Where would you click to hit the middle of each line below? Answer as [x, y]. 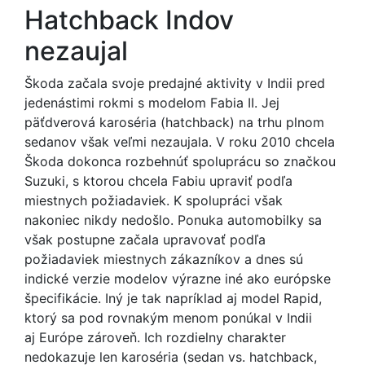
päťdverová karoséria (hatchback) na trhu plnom [174, 122]
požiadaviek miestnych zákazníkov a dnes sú [164, 259]
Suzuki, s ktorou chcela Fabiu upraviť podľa [158, 181]
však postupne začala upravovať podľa [145, 240]
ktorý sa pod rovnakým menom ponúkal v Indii [168, 318]
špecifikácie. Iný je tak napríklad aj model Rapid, [173, 298]
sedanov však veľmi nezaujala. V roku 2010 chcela [180, 142]
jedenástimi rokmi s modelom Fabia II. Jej [152, 103]
